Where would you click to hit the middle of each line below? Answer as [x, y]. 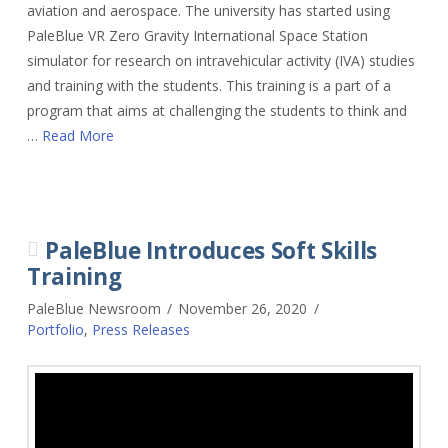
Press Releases [140, 329]
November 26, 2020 [243, 308]
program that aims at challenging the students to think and [216, 110]
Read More [77, 135]
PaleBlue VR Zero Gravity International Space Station [197, 35]
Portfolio [55, 329]
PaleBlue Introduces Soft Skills [211, 250]
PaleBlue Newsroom [93, 308]
